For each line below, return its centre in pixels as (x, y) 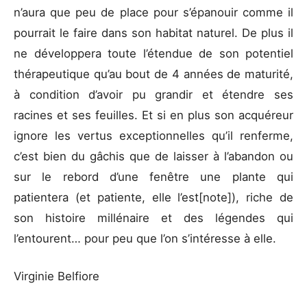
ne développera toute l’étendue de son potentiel (153, 53)
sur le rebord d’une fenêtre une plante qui (153, 176)
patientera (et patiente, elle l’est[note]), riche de (153, 197)
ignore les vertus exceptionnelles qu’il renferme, (153, 135)
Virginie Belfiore (57, 276)
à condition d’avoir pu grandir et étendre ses (153, 94)
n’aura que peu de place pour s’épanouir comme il (153, 12)
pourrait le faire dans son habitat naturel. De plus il (153, 33)
